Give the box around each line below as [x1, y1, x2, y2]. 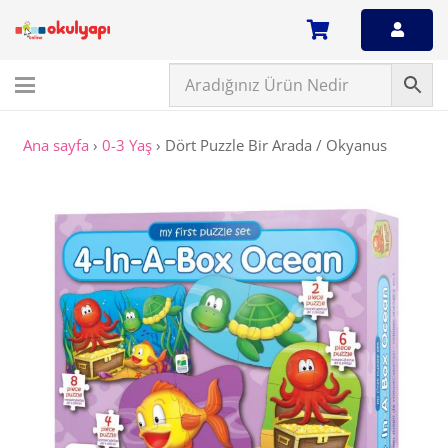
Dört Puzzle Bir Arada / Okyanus [164, 134, 387, 155]
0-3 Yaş [101, 134, 152, 155]
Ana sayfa [22, 134, 89, 155]
